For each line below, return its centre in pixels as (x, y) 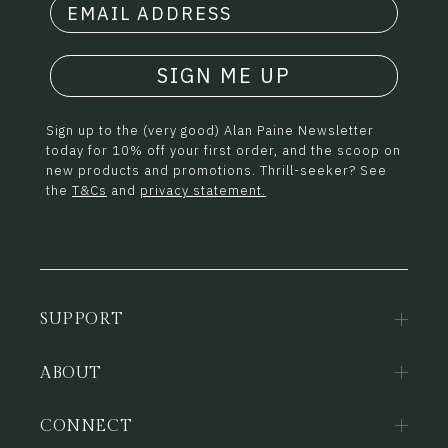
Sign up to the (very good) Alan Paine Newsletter (210, 131)
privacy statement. (203, 191)
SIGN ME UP (224, 76)
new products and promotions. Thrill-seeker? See (216, 171)
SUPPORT (82, 320)
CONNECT (86, 426)
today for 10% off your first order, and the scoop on (223, 151)
